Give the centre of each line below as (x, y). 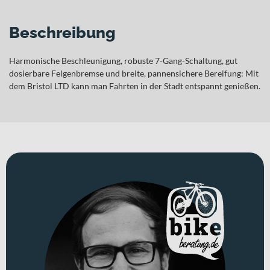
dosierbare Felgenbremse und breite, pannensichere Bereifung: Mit (134, 73)
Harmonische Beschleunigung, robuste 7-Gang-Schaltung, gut (123, 60)
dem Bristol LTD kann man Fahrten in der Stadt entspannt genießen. (135, 86)
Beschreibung (62, 32)
